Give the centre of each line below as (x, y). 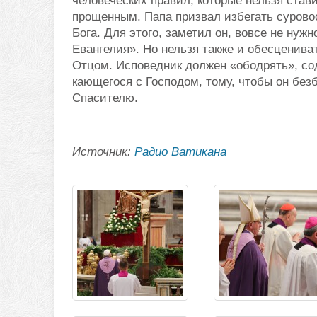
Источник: (103, 152)
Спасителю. (105, 98)
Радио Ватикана (180, 152)
